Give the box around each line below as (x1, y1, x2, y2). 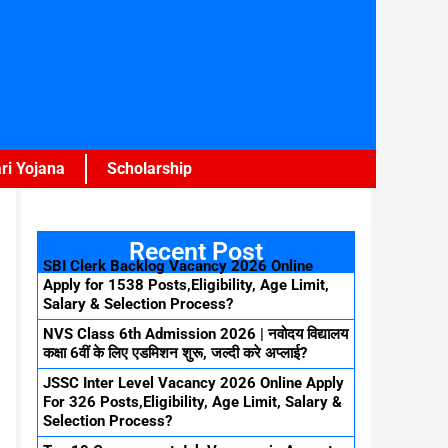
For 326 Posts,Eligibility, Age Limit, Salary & (43, 392, 342, 411)
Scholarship (107, 159, 192, 178)
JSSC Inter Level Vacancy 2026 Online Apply (43, 373, 344, 392)
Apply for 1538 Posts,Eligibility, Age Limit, (43, 275, 329, 294)
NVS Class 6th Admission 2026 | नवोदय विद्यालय (43, 324, 348, 343)
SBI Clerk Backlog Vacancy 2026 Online (43, 256, 313, 275)
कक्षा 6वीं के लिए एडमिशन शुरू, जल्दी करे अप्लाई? (43, 343, 307, 362)
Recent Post (129, 236, 263, 266)
